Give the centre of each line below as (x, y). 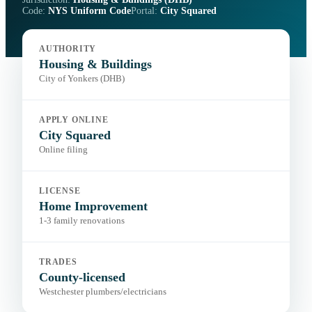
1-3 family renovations (82, 221)
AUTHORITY (68, 49)
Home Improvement (93, 206)
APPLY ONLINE (74, 120)
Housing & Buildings (95, 64)
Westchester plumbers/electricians (103, 292)
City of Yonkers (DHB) (82, 79)
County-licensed (82, 278)
